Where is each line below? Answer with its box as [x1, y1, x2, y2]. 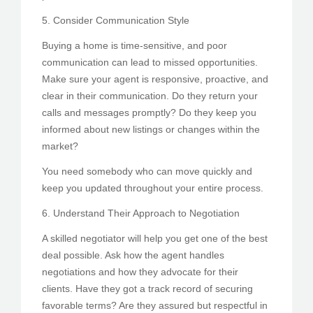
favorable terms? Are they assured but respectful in [42, 299, 268, 311]
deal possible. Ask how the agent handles [42, 249, 224, 261]
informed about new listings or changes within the [42, 123, 260, 135]
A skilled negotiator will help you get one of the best [42, 232, 268, 244]
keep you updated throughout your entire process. [42, 182, 263, 194]
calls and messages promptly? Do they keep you [42, 106, 256, 118]
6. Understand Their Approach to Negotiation [42, 207, 240, 219]
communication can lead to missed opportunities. [42, 56, 258, 68]
